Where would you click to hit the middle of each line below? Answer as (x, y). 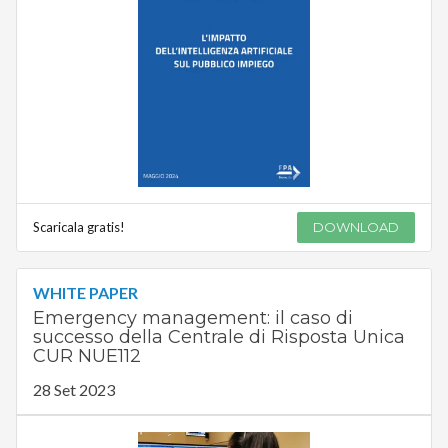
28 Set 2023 (73, 389)
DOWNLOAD (356, 226)
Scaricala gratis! (78, 226)
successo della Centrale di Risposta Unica (218, 336)
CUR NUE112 (86, 355)
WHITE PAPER (85, 292)
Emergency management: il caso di (192, 317)
